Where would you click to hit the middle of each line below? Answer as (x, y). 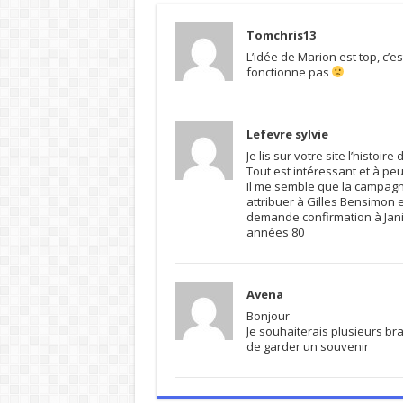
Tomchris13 (281, 35)
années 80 (275, 232)
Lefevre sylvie (287, 134)
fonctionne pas (289, 72)
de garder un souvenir (307, 346)
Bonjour (268, 315)
